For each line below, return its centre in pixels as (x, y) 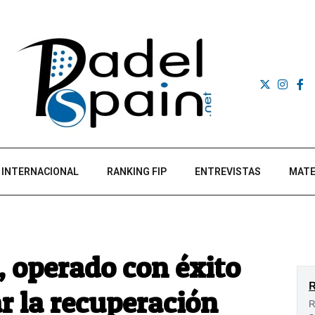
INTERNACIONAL (40, 172)
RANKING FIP (137, 172)
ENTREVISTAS (228, 172)
